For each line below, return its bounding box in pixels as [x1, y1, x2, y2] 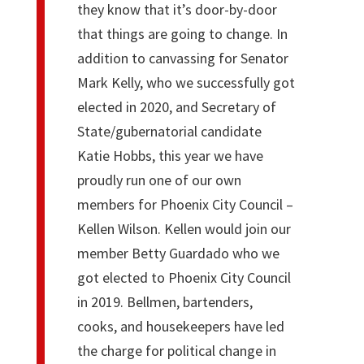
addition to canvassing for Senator [76, 48, 288, 67]
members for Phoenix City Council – [76, 194, 293, 214]
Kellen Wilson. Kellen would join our [76, 219, 291, 238]
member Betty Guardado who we [76, 243, 279, 262]
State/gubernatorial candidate [76, 121, 262, 141]
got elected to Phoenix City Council [76, 267, 291, 287]
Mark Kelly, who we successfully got [76, 72, 295, 92]
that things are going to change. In [76, 24, 288, 43]
